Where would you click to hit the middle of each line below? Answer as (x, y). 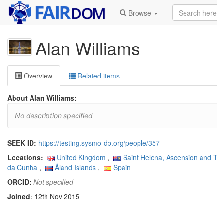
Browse (139, 13)
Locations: (25, 157)
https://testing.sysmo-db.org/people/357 (99, 143)
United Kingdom (81, 157)
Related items (98, 76)
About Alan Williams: (42, 98)
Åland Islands (76, 167)
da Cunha (22, 167)
